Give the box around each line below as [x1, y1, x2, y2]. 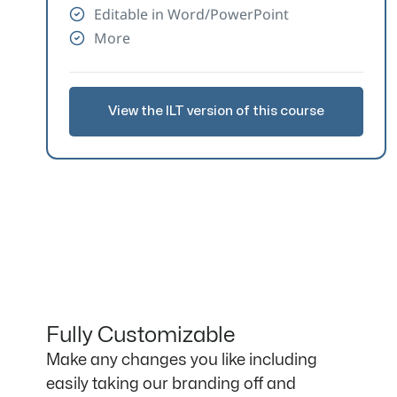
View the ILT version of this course [108, 105, 324, 119]
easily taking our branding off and [46, 377, 296, 393]
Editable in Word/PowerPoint [93, 4, 289, 24]
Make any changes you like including [46, 353, 317, 369]
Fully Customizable [46, 325, 235, 346]
